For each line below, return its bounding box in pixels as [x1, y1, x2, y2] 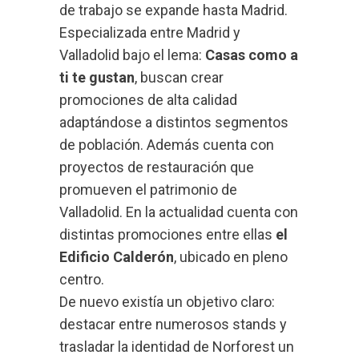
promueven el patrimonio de [59, 181, 237, 199]
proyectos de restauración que [59, 159, 254, 176]
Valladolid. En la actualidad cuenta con [59, 204, 298, 221]
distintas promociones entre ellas [59, 226, 276, 244]
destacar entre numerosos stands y [59, 316, 287, 333]
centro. [59, 271, 104, 288]
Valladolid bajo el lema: [59, 46, 205, 64]
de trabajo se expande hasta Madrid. [59, 2, 288, 19]
